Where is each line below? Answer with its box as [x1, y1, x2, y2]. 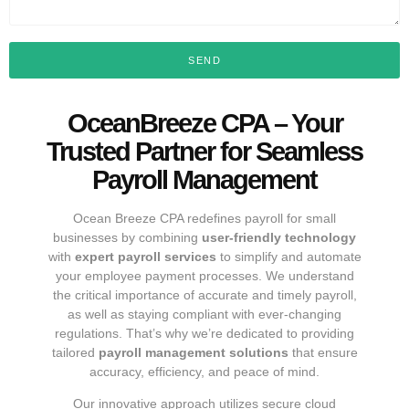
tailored [51, 344, 99, 360]
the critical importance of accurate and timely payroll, [52, 287, 357, 302]
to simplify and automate [215, 248, 362, 264]
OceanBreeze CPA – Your [67, 108, 342, 138]
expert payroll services [74, 248, 216, 264]
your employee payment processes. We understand [55, 267, 354, 283]
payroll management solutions [98, 344, 288, 360]
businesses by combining [53, 229, 202, 245]
